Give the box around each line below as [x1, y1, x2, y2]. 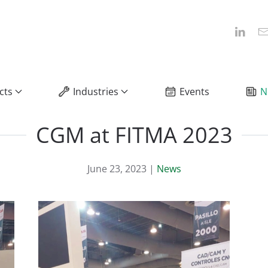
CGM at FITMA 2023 [35, 120, 233, 150]
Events [179, 84, 209, 98]
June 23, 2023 [87, 162, 147, 176]
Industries [73, 84, 119, 98]
